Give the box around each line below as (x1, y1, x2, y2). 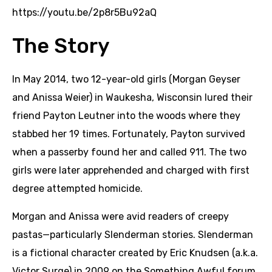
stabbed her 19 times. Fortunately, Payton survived (12, 127, 245, 140)
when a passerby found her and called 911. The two (12, 146, 246, 158)
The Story (12, 33, 110, 58)
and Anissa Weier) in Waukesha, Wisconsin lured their (12, 91, 253, 103)
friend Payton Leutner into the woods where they (12, 109, 240, 121)
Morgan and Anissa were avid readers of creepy (12, 210, 229, 222)
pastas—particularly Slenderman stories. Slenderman (12, 228, 253, 240)
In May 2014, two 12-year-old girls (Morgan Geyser (12, 73, 240, 85)
